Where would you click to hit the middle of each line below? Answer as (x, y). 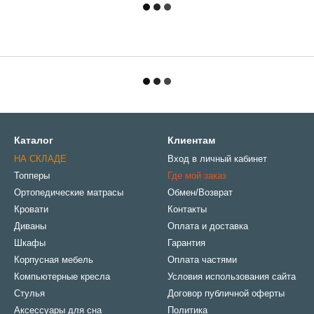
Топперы (32, 176)
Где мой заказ (197, 176)
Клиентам (191, 140)
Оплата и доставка (208, 226)
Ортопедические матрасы (69, 192)
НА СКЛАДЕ (40, 159)
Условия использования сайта (232, 277)
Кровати (31, 209)
